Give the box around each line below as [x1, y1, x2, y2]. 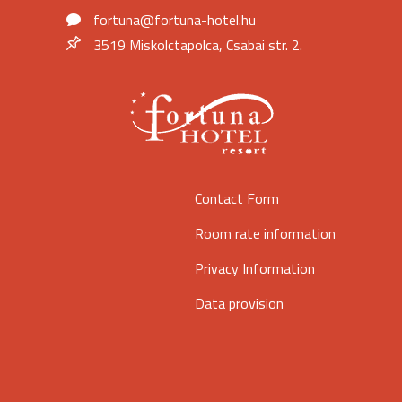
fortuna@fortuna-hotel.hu [93, 9, 256, 31]
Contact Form [195, 188, 279, 210]
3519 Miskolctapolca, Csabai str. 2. [93, 34, 302, 57]
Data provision [195, 293, 284, 315]
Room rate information [195, 223, 336, 245]
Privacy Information [195, 258, 315, 280]
